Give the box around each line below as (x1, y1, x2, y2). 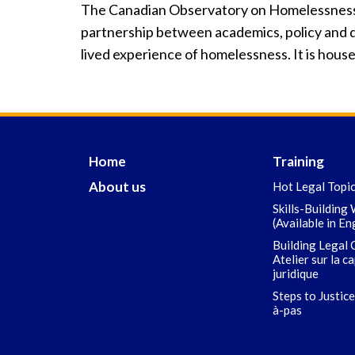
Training (273, 153, 324, 170)
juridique (273, 266, 319, 281)
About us (89, 178, 146, 195)
